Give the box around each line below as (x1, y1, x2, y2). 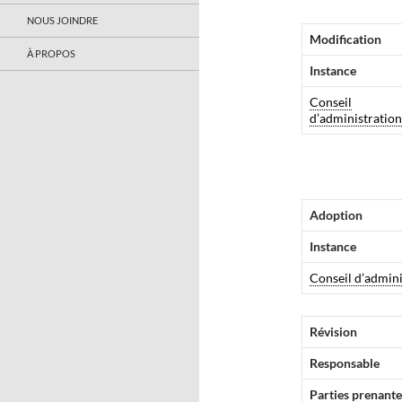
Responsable (310, 355, 380, 371)
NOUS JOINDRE (27, 14, 98, 26)
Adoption (310, 207, 363, 223)
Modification (310, 31, 381, 47)
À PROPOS (27, 48, 75, 59)
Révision (310, 324, 357, 339)
